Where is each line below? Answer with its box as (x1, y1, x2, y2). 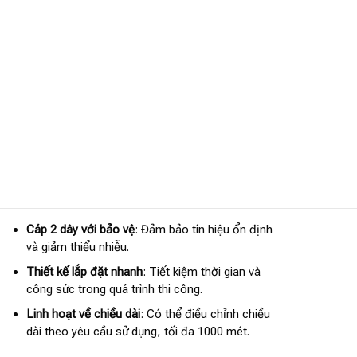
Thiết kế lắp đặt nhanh (25, 265, 143, 280)
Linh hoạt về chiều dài (25, 307, 140, 322)
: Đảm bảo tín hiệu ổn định (134, 222, 273, 237)
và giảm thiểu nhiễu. (25, 240, 129, 255)
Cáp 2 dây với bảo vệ (25, 222, 135, 237)
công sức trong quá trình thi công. (25, 282, 202, 297)
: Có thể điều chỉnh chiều (139, 307, 270, 322)
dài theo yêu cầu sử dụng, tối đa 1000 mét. (25, 324, 249, 339)
